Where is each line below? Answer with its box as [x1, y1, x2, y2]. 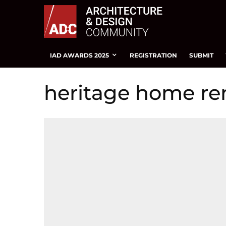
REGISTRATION [130, 51, 177, 59]
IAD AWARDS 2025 [50, 51, 109, 59]
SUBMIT [189, 51, 213, 59]
